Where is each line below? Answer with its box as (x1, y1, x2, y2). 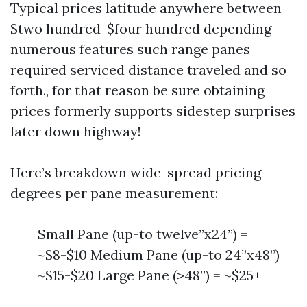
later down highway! (10, 123, 141, 140)
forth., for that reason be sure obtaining (10, 82, 265, 99)
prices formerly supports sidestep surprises (10, 102, 295, 119)
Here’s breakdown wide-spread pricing (10, 164, 261, 181)
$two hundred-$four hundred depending (10, 20, 271, 37)
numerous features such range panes (10, 40, 250, 58)
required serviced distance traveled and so (10, 61, 286, 78)
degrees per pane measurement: (10, 184, 218, 201)
